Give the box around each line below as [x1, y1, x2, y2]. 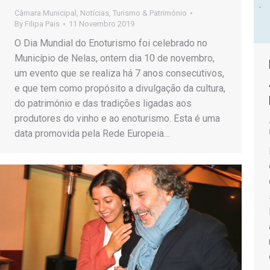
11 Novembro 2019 [69, 19, 134, 28]
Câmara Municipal [14, 8, 77, 17]
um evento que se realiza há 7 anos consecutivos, [14, 67, 224, 79]
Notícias [80, 8, 109, 17]
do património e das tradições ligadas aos [14, 97, 192, 109]
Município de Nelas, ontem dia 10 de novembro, [14, 52, 215, 64]
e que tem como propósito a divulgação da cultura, [14, 82, 225, 94]
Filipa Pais [25, 19, 60, 28]
